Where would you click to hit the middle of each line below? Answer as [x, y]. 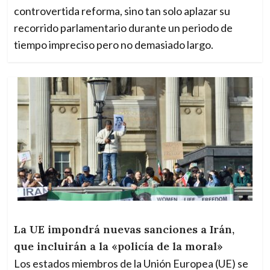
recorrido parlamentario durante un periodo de [124, 28]
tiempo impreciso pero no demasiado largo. [114, 45]
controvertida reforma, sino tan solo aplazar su [122, 11]
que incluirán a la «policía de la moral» [119, 246]
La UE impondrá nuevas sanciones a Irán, [124, 230]
